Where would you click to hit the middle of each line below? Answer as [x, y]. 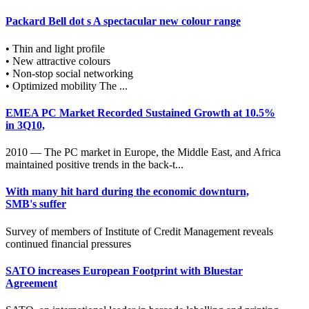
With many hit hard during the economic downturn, [127, 192]
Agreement [31, 283]
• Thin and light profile [55, 48]
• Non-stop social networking [69, 73]
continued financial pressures [68, 243]
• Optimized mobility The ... [67, 86]
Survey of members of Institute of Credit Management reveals [139, 231]
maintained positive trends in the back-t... [94, 165]
